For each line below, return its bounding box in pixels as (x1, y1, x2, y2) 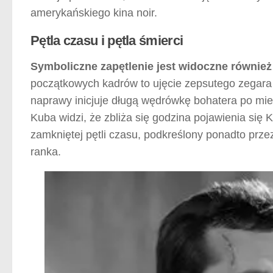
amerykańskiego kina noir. (30, 6, 157, 19)
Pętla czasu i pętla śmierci (30, 32, 183, 48)
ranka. (30, 145, 61, 158)
